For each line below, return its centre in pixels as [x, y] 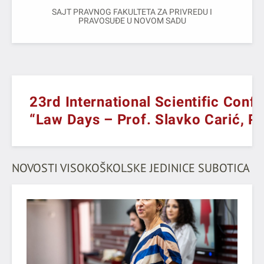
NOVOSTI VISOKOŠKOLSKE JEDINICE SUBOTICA [131, 168]
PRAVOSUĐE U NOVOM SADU [132, 20]
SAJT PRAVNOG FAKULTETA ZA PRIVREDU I [132, 11]
